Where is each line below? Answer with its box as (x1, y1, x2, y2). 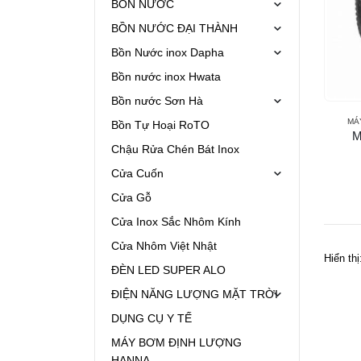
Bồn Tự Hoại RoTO (111, 118, 210, 132)
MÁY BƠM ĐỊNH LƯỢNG (111, 336, 242, 350)
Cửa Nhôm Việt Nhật (111, 239, 217, 253)
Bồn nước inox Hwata (111, 70, 221, 84)
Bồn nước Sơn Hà (111, 94, 203, 108)
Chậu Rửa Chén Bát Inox (111, 143, 239, 156)
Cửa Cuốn (111, 167, 164, 180)
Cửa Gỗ (111, 191, 151, 205)
